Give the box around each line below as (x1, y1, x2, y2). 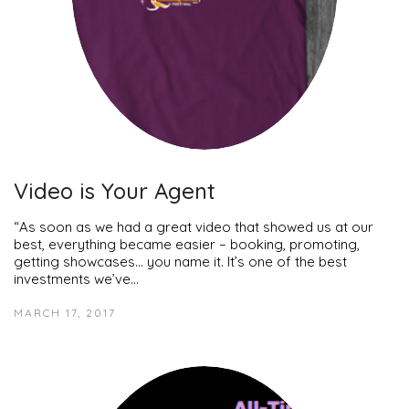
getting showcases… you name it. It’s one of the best (14, 252, 347, 270)
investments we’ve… (14, 269, 139, 288)
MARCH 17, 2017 (14, 305, 116, 320)
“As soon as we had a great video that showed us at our (14, 217, 373, 236)
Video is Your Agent (14, 176, 215, 204)
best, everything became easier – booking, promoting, (14, 235, 360, 253)
